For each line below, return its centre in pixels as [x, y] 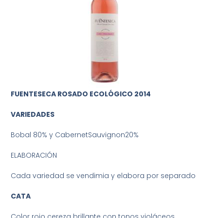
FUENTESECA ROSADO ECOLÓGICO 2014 [81, 94]
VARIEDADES [33, 115]
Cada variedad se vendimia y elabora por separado [103, 176]
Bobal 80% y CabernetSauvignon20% [75, 135]
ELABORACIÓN [34, 155]
